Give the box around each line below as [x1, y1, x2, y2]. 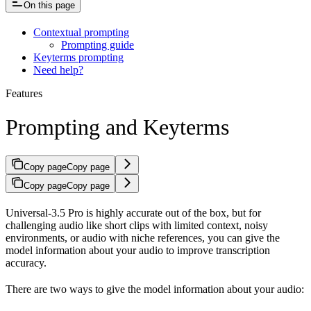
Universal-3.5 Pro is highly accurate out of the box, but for [6, 206, 261, 219]
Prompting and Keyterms [6, 115, 229, 140]
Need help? [33, 63, 83, 76]
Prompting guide [61, 38, 134, 51]
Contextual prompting [33, 26, 129, 38]
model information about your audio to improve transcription [6, 244, 270, 256]
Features [6, 87, 42, 99]
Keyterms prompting [33, 51, 124, 63]
